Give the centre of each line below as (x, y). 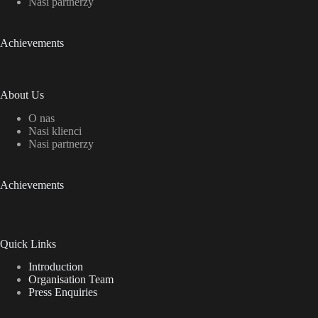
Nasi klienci (55, 131)
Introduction (56, 267)
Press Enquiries (63, 292)
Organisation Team (71, 280)
